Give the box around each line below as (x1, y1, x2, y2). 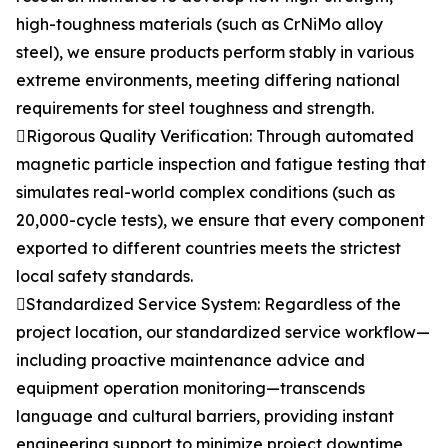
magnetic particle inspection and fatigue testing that (16, 154, 426, 174)
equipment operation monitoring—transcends (16, 378, 365, 398)
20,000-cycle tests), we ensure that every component (16, 210, 425, 230)
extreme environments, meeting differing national (16, 70, 400, 90)
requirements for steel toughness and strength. (16, 98, 374, 118)
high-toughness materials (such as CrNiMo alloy (16, 14, 383, 34)
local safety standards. (16, 266, 193, 286)
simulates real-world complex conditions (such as (16, 182, 395, 202)
